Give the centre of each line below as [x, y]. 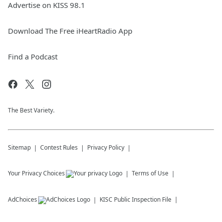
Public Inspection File [143, 199]
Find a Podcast [33, 56]
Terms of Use [150, 173]
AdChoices [23, 199]
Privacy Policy [106, 147]
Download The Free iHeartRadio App [70, 31]
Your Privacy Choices [36, 173]
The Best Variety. [31, 110]
